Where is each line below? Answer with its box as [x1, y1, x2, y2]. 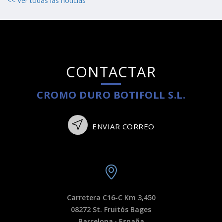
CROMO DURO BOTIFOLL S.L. [37, 88, 185, 102]
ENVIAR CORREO [90, 121, 155, 132]
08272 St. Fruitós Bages [71, 205, 151, 215]
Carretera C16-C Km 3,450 [66, 193, 156, 203]
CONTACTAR [66, 62, 156, 82]
